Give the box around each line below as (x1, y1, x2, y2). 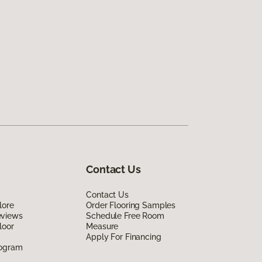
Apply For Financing (86, 232, 161, 242)
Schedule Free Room (86, 211, 164, 221)
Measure (86, 222, 119, 232)
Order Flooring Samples (86, 201, 176, 211)
